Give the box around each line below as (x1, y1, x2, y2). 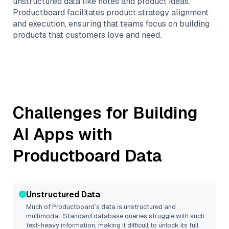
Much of (26, 202, 52, 211)
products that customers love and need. (13, 30, 162, 40)
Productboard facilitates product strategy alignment (13, 7, 209, 18)
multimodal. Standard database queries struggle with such (26, 212, 204, 220)
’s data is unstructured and (95, 202, 176, 211)
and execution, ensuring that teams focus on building (13, 18, 210, 29)
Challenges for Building (13, 102, 198, 123)
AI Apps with (13, 124, 112, 145)
